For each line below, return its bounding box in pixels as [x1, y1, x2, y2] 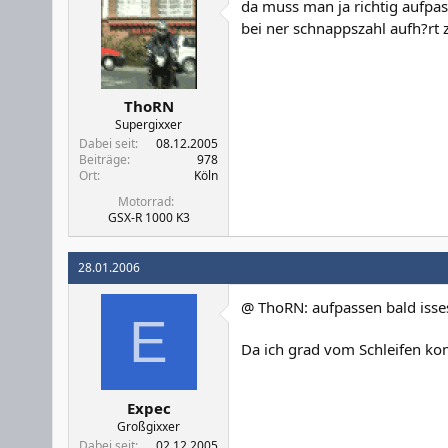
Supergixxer [115, 116, 182, 133]
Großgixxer [117, 417, 180, 435]
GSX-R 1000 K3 [107, 209, 190, 226]
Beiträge [79, 151, 127, 168]
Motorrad [117, 193, 171, 210]
